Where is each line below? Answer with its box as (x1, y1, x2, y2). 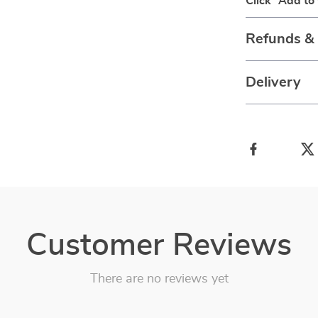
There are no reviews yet (89, 273, 229, 285)
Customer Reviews (26, 230, 292, 261)
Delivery (246, 75, 302, 89)
